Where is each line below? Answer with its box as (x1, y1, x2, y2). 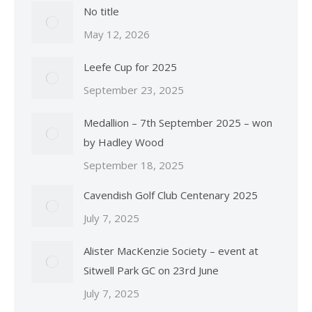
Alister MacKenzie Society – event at (84, 244, 258, 258)
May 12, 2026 (84, 27, 150, 42)
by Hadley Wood (84, 135, 164, 150)
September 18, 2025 (84, 158, 184, 173)
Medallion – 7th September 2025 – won (84, 116, 272, 130)
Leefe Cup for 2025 (84, 60, 177, 75)
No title (84, 4, 119, 19)
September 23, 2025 (84, 83, 184, 97)
